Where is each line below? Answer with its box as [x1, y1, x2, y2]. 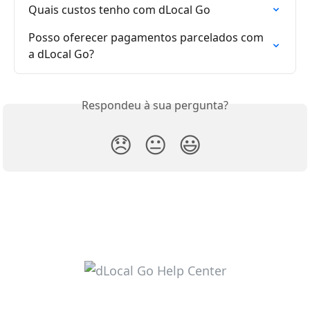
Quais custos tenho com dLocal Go [28, 2, 210, 18]
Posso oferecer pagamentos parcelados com [28, 30, 266, 46]
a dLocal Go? [28, 46, 94, 62]
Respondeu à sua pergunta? [82, 98, 228, 113]
